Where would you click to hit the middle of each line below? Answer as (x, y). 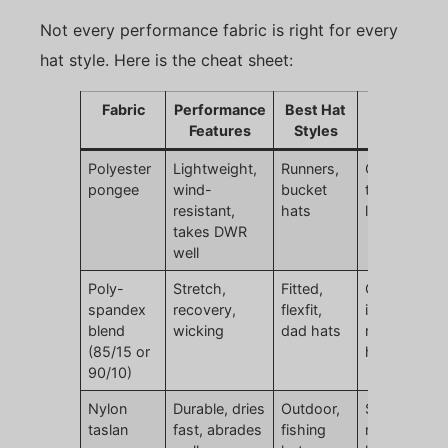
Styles (315, 131)
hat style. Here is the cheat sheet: (166, 60)
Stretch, (200, 289)
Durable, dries (219, 409)
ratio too (394, 331)
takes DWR (210, 232)
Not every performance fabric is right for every (219, 30)
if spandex (400, 310)
